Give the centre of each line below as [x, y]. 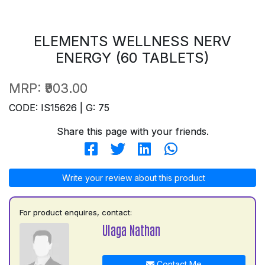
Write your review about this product [132, 177]
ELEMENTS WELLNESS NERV [132, 41]
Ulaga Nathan [131, 230]
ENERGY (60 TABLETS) [132, 57]
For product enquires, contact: [76, 212]
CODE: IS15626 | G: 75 [59, 107]
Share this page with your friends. [132, 131]
